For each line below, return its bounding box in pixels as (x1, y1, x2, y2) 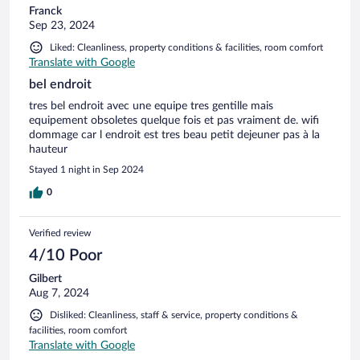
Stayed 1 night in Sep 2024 (29, 165, 144, 175)
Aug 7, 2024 (29, 288, 89, 300)
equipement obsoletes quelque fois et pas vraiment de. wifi (29, 115, 319, 127)
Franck (29, 6, 62, 18)
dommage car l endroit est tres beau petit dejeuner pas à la (29, 129, 320, 141)
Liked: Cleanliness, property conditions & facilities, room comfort (50, 43, 323, 53)
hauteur (29, 144, 67, 156)
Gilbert (29, 273, 62, 285)
